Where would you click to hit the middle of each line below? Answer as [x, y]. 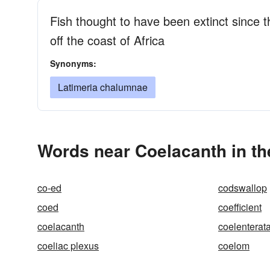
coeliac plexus [68, 246]
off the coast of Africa [107, 40]
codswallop [243, 188]
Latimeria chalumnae [103, 87]
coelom [234, 246]
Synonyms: [73, 63]
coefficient [240, 207]
